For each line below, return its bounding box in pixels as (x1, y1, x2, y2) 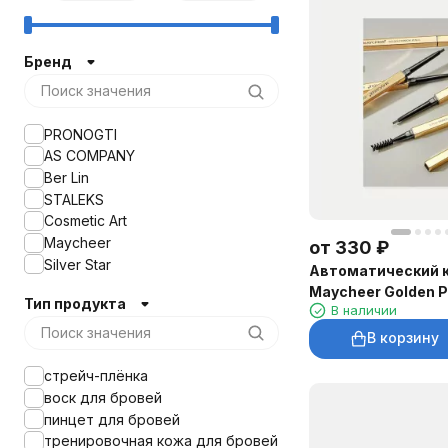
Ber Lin (44, 169, 89, 187)
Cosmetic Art (44, 212, 127, 230)
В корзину (366, 329, 439, 347)
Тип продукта (24, 294, 126, 312)
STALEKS (44, 190, 104, 208)
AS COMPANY (44, 147, 135, 165)
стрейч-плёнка (44, 367, 148, 385)
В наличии (331, 301, 397, 318)
